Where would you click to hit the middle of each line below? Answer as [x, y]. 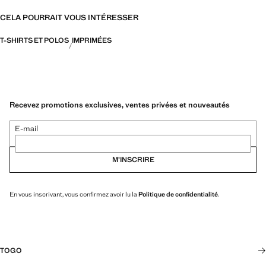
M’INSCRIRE [133, 159]
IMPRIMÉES [92, 40]
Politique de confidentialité [178, 194]
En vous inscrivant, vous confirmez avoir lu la [74, 194]
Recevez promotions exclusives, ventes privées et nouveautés [120, 104]
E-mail [26, 128]
